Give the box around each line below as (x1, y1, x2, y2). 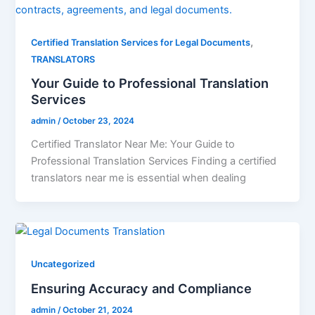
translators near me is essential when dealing (31, 172, 247, 185)
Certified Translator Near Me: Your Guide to (31, 138, 236, 151)
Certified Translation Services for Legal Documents (31, 37, 251, 48)
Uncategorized (31, 259, 96, 270)
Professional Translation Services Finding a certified (31, 155, 277, 168)
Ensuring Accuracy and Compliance (31, 280, 252, 296)
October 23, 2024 (63, 116, 135, 127)
